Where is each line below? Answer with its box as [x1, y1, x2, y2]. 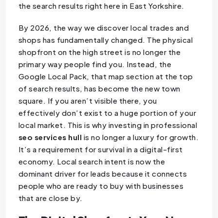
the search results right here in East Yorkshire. [18, 1, 184, 11]
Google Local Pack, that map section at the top [18, 72, 193, 81]
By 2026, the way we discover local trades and [18, 23, 189, 33]
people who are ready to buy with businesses [18, 181, 184, 191]
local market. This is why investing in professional [18, 120, 198, 130]
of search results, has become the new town [18, 84, 181, 93]
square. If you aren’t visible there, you [18, 96, 157, 106]
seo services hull [18, 132, 82, 142]
